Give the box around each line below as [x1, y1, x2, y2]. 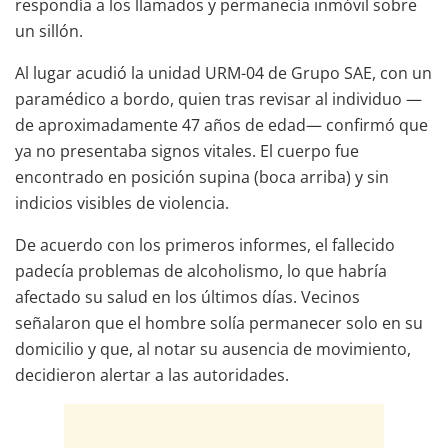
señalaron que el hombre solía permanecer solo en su [15, 311, 423, 334]
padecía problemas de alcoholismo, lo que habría [15, 259, 387, 282]
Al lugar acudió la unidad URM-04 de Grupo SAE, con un [15, 61, 432, 84]
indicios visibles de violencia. [15, 191, 229, 214]
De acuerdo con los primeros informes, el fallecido [15, 233, 395, 256]
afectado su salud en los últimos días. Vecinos [15, 285, 360, 308]
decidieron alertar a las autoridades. [15, 363, 289, 386]
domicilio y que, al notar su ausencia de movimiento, [15, 337, 411, 360]
